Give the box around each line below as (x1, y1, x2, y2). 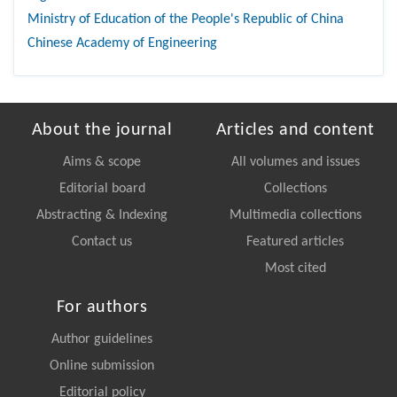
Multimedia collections (229, 207, 362, 222)
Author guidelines (51, 331, 152, 346)
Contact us (72, 234, 132, 249)
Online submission (50, 358, 154, 373)
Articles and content (215, 121, 375, 139)
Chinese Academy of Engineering (27, 35, 217, 51)
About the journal (31, 121, 173, 139)
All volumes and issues (230, 154, 360, 169)
